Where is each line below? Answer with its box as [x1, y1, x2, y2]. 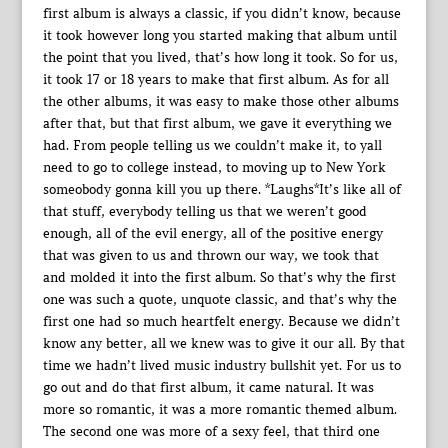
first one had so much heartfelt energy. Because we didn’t [42, 313, 400, 330]
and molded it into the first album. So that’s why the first [42, 269, 396, 286]
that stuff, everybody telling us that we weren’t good [42, 203, 367, 220]
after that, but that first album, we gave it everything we [42, 115, 392, 132]
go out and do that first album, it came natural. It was [42, 379, 374, 396]
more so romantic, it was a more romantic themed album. [42, 401, 397, 418]
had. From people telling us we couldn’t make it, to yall [42, 137, 382, 154]
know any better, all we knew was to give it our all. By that [42, 335, 405, 352]
